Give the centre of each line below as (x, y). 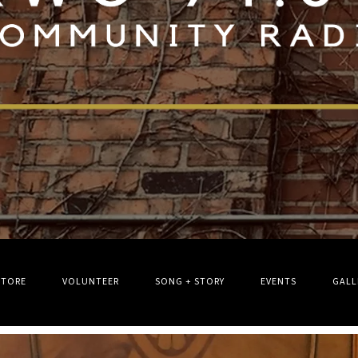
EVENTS (279, 282)
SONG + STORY (190, 282)
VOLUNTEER (91, 282)
